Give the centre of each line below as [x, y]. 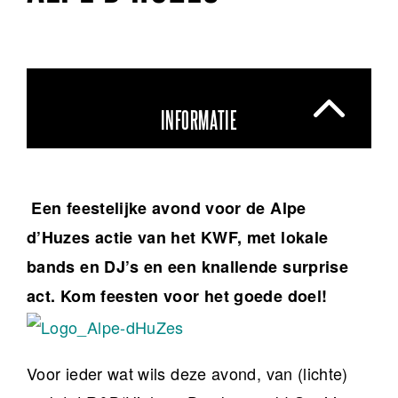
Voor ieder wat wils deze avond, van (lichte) [187, 374]
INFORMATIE [199, 122]
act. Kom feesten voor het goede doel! [177, 296]
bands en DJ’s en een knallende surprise [188, 267]
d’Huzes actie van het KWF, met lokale [178, 238]
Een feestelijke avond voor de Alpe [167, 208]
